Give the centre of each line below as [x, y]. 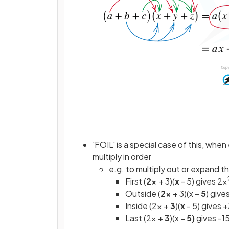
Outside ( [143, 193]
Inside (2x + [148, 205]
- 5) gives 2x [203, 181]
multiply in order [122, 156]
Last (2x [142, 218]
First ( [136, 181]
